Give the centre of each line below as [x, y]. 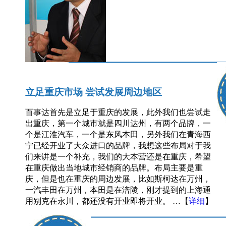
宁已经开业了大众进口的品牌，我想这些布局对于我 [118, 146]
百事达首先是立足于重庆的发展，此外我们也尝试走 [118, 112]
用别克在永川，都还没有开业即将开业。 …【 [107, 201]
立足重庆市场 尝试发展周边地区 [94, 92]
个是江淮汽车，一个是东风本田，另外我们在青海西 [118, 135]
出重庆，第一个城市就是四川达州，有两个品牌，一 [118, 124]
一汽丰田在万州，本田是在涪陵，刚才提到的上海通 [118, 190]
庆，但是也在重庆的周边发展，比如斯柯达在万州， [118, 179]
